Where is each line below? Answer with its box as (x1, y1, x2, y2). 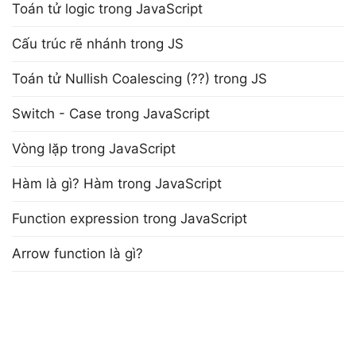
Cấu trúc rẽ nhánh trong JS (12, 36, 184, 52)
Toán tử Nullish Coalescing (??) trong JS (12, 71, 267, 87)
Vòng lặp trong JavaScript (12, 141, 176, 157)
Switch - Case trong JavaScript (12, 106, 210, 122)
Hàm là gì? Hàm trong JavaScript (12, 176, 222, 192)
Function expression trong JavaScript (12, 211, 247, 226)
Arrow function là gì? (12, 246, 143, 261)
